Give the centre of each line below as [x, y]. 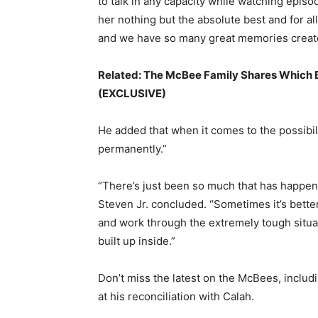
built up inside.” [137, 241]
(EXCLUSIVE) [132, 94]
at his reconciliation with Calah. [176, 297]
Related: [121, 75]
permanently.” [132, 149]
